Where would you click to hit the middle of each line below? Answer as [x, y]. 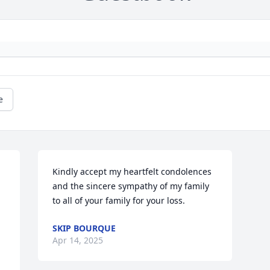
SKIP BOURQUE [84, 228]
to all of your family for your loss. [119, 201]
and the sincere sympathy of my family [131, 186]
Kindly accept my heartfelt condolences [132, 172]
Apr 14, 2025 [78, 240]
